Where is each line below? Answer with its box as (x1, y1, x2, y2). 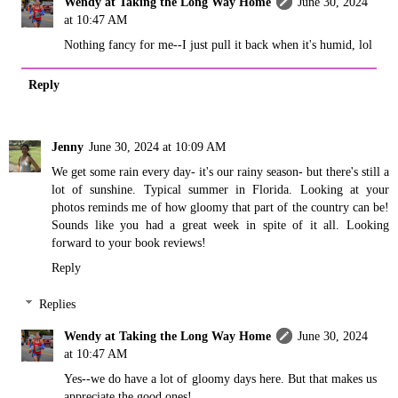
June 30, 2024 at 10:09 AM (89, 139, 226, 154)
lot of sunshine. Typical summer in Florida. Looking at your (52, 181, 389, 196)
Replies (39, 297, 76, 312)
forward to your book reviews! (52, 235, 206, 250)
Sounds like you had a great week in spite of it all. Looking (52, 217, 389, 232)
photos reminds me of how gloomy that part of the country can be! (52, 199, 389, 214)
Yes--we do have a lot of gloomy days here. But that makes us (64, 371, 377, 386)
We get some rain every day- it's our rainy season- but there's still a (52, 163, 389, 179)
